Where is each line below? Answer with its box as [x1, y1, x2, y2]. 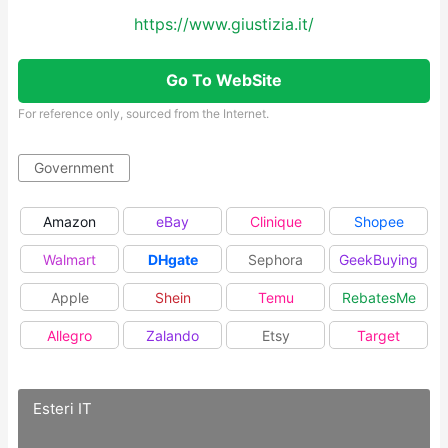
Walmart [43, 251, 96, 268]
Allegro [47, 327, 92, 344]
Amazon [43, 213, 96, 230]
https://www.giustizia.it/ [134, 15, 314, 34]
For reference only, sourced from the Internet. [18, 106, 269, 121]
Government [34, 159, 114, 176]
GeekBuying [339, 251, 418, 268]
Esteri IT [33, 399, 92, 418]
